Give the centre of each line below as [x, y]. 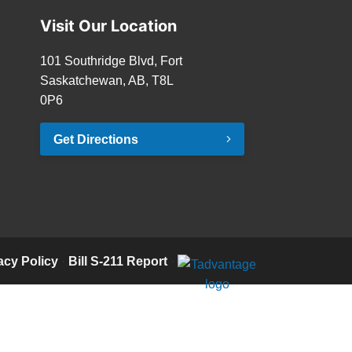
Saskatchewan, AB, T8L [106, 81]
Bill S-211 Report [118, 261]
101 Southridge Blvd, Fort [111, 61]
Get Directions [96, 139]
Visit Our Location [108, 26]
